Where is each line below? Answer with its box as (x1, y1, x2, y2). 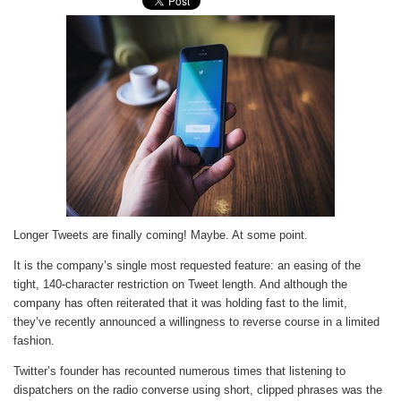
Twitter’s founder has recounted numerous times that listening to (13, 364, 346, 379)
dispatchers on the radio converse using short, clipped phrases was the (13, 383, 382, 397)
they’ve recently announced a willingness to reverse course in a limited (13, 315, 380, 329)
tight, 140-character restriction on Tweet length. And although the (13, 277, 347, 292)
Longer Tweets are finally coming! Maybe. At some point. (13, 228, 308, 242)
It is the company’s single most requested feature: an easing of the (13, 259, 361, 273)
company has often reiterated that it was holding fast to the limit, (13, 296, 347, 311)
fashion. (13, 334, 55, 348)
